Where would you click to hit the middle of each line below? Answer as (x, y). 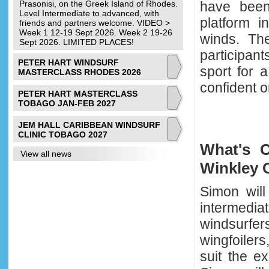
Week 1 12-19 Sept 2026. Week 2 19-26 (96, 32)
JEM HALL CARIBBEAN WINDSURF (89, 125)
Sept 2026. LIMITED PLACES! (77, 42)
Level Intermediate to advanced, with (89, 13)
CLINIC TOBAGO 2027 (63, 134)
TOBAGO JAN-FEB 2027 (67, 103)
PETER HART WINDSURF (68, 62)
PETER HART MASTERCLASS (78, 94)
